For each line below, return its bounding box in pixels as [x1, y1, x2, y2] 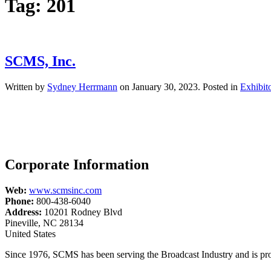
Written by [5, 81, 47, 92]
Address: [5, 206, 44, 217]
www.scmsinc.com [29, 184, 102, 195]
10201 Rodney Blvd [44, 206, 122, 217]
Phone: [5, 195, 34, 206]
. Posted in [198, 81, 240, 92]
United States [5, 228, 56, 239]
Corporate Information [5, 156, 149, 172]
